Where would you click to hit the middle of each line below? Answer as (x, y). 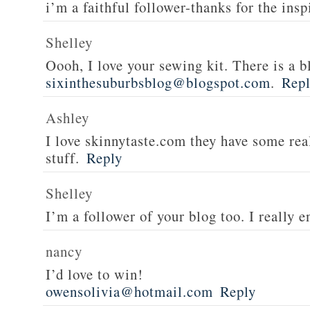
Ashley (67, 118)
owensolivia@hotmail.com (129, 291)
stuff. (63, 158)
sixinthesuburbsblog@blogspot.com (158, 82)
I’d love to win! (94, 274)
